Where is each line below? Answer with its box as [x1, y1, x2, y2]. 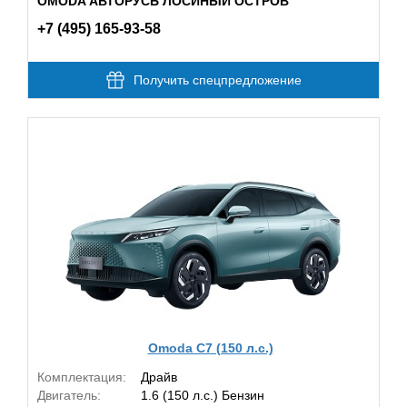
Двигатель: [37, 388, 101, 402]
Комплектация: [37, 370, 126, 384]
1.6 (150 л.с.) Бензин [141, 388, 264, 402]
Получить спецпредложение [133, 73, 302, 87]
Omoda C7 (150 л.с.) [147, 340, 273, 355]
